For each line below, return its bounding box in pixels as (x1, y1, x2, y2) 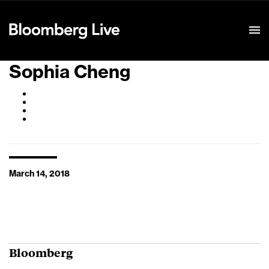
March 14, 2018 (9, 170, 70, 178)
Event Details (131, 11, 184, 20)
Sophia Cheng (9, 63, 130, 81)
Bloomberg (9, 244, 73, 260)
